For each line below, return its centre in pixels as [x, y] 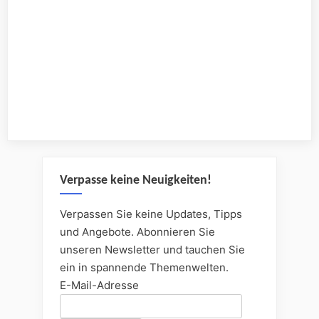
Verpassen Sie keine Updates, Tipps [151, 214]
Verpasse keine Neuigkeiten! [136, 181]
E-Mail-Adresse [99, 285]
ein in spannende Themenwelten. [144, 267]
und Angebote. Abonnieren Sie [137, 231]
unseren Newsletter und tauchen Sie [152, 249]
